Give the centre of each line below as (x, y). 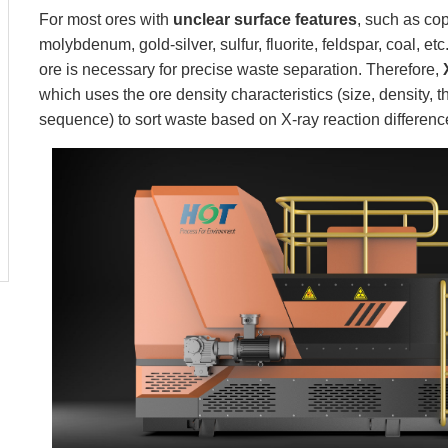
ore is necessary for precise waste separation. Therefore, (241, 69)
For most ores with (106, 19)
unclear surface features (265, 19)
